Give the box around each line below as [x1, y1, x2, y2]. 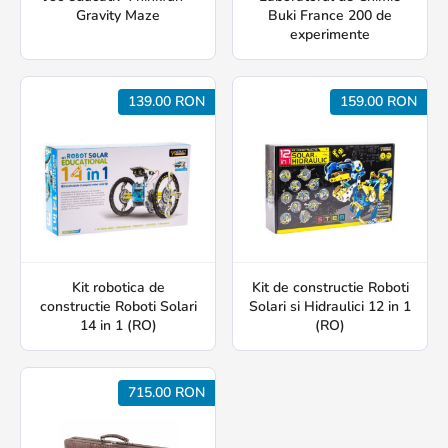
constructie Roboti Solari [39, 297, 197, 316]
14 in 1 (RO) [79, 316, 157, 335]
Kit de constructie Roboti [251, 278, 409, 297]
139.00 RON [128, 92, 205, 111]
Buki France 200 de [268, 6, 392, 25]
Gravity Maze [76, 6, 160, 25]
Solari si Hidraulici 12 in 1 [249, 297, 411, 316]
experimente [290, 25, 370, 44]
